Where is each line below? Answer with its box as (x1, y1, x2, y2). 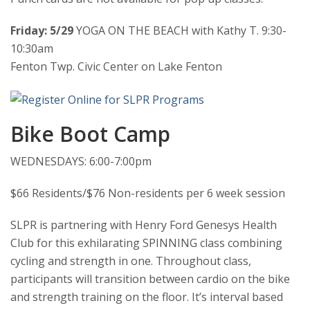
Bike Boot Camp (10, 119, 170, 148)
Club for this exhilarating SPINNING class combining (10, 235, 282, 250)
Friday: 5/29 (10, 22, 73, 38)
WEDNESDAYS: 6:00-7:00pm (10, 153, 152, 169)
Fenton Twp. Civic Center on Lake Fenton (10, 58, 222, 74)
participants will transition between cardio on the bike (10, 271, 290, 286)
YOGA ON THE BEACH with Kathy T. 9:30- (73, 22, 286, 38)
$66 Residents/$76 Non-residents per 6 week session (10, 185, 285, 201)
